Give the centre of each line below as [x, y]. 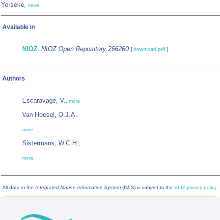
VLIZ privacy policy [195, 188]
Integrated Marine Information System [78, 188]
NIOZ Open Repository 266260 [85, 49]
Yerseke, [14, 5]
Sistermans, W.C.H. [50, 143]
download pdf [149, 49]
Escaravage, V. [44, 101]
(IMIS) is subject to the [148, 188]
